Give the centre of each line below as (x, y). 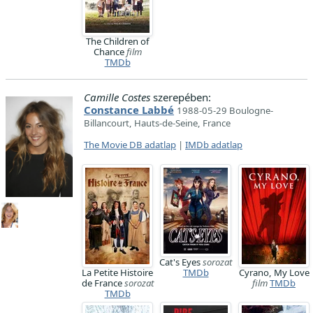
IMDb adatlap (214, 145)
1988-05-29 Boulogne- (225, 110)
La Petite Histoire (117, 272)
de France (103, 283)
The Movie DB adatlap (130, 145)
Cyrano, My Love (274, 272)
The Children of (117, 41)
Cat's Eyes (181, 262)
